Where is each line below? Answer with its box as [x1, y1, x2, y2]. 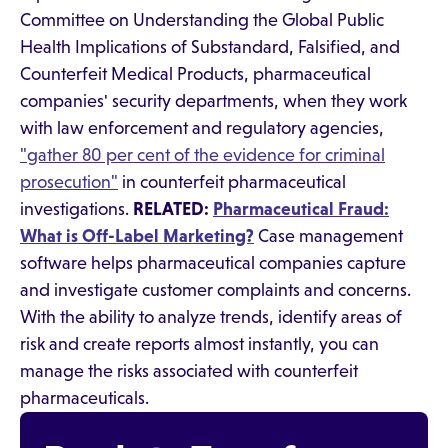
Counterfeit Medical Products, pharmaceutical [20, 64, 371, 84]
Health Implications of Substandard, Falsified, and [20, 37, 400, 57]
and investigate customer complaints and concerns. [20, 280, 411, 300]
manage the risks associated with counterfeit [20, 361, 358, 381]
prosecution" [20, 172, 118, 192]
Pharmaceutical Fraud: [213, 199, 389, 219]
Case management [254, 226, 403, 246]
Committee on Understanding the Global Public [20, 10, 384, 30]
